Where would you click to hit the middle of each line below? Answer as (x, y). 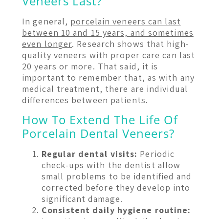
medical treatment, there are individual (105, 89)
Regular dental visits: (90, 153)
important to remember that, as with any (108, 78)
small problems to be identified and (117, 176)
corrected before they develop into (116, 187)
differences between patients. (85, 100)
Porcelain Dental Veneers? (98, 133)
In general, (46, 22)
